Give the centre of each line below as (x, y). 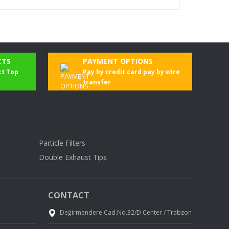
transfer (97, 82)
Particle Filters (62, 143)
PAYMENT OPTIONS (118, 61)
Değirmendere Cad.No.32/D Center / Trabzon (125, 213)
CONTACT (68, 196)
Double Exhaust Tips (73, 157)
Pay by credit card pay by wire (131, 72)
